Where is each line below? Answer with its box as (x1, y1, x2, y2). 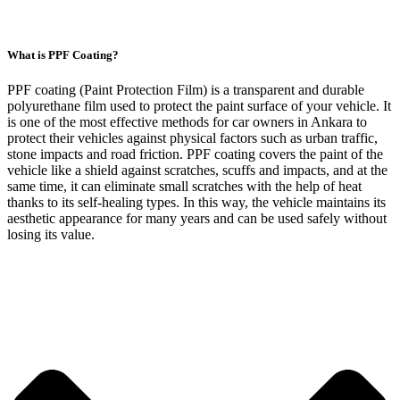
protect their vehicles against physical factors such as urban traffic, (7, 130, 378, 146)
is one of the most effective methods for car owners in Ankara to (7, 114, 367, 130)
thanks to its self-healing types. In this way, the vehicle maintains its (7, 195, 386, 211)
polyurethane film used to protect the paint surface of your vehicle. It (7, 98, 391, 114)
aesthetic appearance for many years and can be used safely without (7, 211, 387, 227)
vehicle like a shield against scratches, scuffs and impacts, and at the (7, 162, 387, 179)
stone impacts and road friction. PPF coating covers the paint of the (7, 146, 383, 162)
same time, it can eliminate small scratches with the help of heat (7, 179, 362, 195)
